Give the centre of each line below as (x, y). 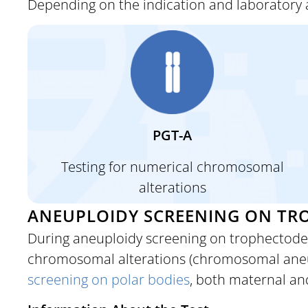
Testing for (95, 166)
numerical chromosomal (207, 166)
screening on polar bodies (109, 279)
